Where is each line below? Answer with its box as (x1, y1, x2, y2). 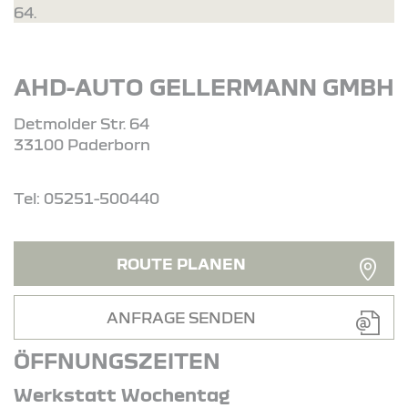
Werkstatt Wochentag (14, 382, 229, 404)
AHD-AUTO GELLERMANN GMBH (14, 73, 394, 99)
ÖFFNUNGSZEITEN (14, 348, 220, 372)
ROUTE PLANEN (116, 254, 246, 272)
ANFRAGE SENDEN (106, 308, 256, 326)
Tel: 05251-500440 (14, 189, 159, 207)
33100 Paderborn (14, 135, 150, 153)
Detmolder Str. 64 (14, 114, 149, 132)
